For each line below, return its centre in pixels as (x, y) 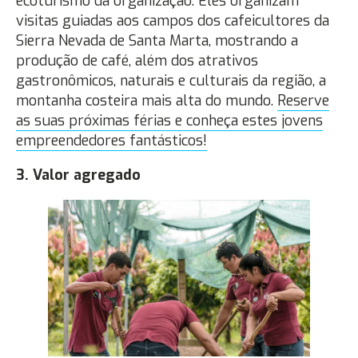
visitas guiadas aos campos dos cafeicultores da (173, 20)
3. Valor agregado (78, 175)
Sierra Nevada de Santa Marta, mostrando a (157, 40)
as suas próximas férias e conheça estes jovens (169, 120)
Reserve (303, 100)
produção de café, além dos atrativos (137, 60)
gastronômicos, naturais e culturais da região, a (171, 80)
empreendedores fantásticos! (111, 140)
